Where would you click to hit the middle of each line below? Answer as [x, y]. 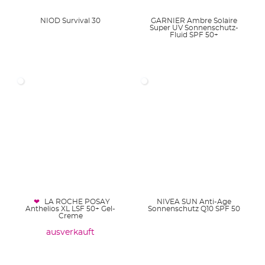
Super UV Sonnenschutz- [194, 28]
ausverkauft [71, 233]
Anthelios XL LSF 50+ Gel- [71, 209]
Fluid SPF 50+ [194, 35]
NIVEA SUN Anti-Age [194, 202]
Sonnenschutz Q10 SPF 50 [194, 209]
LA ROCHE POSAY [77, 202]
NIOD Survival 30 [71, 20]
